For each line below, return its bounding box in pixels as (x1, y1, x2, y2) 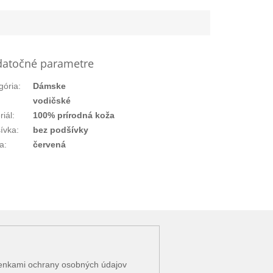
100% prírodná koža (33, 110, 115, 121)
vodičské (33, 96, 71, 106)
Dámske (33, 81, 66, 91)
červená (33, 140, 66, 150)
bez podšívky (33, 125, 89, 135)
